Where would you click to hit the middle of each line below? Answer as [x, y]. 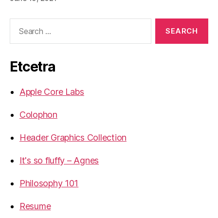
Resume [35, 206]
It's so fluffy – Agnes [59, 160]
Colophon [38, 114]
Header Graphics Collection [73, 137]
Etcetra [33, 66]
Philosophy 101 [49, 183]
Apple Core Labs [52, 91]
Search [19, 23]
